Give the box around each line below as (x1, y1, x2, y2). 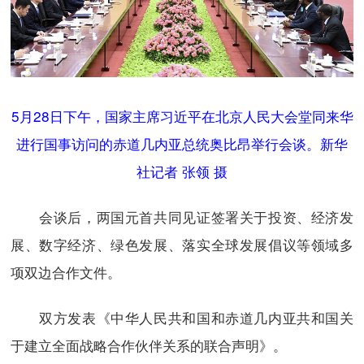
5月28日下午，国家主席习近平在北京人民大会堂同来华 (11, 106, 353, 127)
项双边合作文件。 (10, 261, 121, 282)
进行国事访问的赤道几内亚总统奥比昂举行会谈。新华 (16, 133, 348, 154)
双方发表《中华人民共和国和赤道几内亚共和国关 (10, 306, 354, 327)
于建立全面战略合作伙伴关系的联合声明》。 (10, 334, 287, 355)
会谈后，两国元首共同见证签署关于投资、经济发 (10, 206, 354, 227)
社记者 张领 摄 (136, 161, 227, 182)
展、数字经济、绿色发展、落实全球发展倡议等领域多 (10, 233, 354, 254)
